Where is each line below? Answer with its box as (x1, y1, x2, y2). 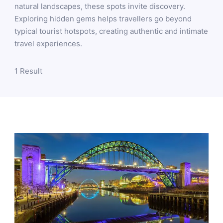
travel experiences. (14, 39, 82, 48)
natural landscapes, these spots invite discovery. (14, 1, 185, 11)
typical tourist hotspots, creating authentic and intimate (14, 26, 208, 36)
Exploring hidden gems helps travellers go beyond (14, 14, 192, 23)
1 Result (14, 66, 42, 76)
